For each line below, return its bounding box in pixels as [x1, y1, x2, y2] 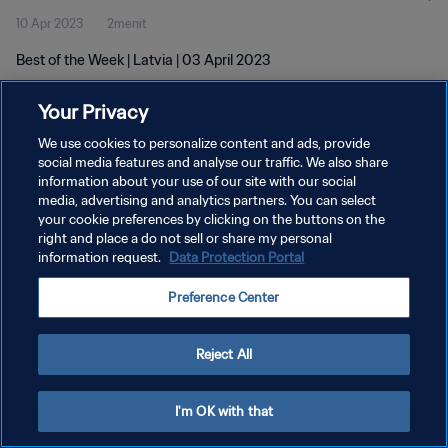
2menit [107, 16, 147, 31]
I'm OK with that [174, 403, 274, 420]
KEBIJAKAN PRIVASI [16, 179, 129, 194]
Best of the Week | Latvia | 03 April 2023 [16, 51, 271, 69]
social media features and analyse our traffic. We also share [38, 154, 389, 171]
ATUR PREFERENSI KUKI [16, 249, 151, 264]
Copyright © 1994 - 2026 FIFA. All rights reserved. [16, 280, 242, 293]
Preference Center [168, 289, 280, 306]
